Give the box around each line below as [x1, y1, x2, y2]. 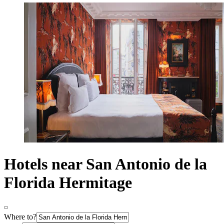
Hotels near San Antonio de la [4, 155, 207, 173]
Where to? [4, 212, 36, 221]
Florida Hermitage [4, 173, 132, 192]
